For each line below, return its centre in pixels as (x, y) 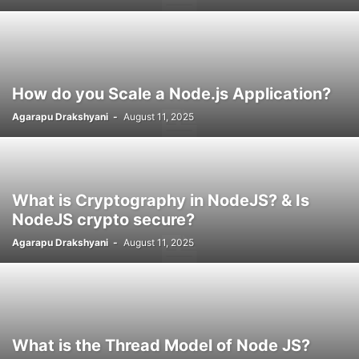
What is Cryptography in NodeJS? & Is (161, 200)
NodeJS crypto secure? (103, 220)
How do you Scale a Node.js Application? (171, 94)
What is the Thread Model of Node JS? (161, 345)
